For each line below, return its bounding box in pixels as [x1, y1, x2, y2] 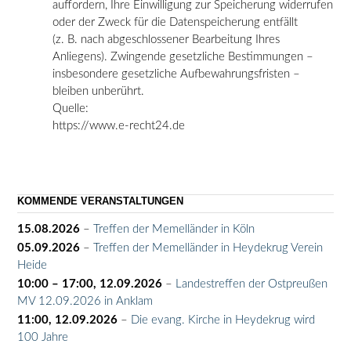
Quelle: [52, 102, 89, 114]
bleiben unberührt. [52, 85, 144, 97]
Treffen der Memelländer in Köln [93, 223, 255, 236]
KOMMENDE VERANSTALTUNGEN [17, 195, 183, 208]
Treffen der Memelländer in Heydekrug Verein [93, 242, 323, 255]
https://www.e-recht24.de [52, 119, 185, 132]
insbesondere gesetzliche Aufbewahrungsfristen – [52, 67, 300, 80]
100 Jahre [17, 331, 68, 344]
